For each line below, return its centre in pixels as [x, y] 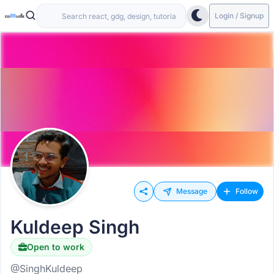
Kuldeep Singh [75, 227]
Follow [247, 191]
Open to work [56, 247]
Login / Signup [239, 15]
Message [192, 191]
